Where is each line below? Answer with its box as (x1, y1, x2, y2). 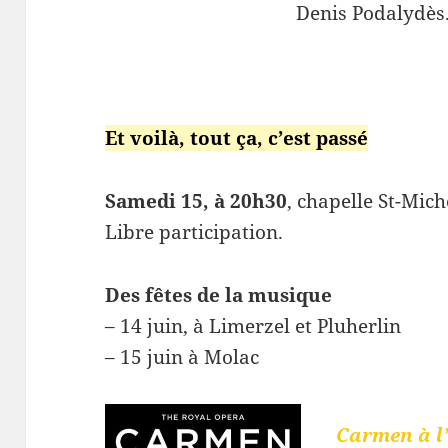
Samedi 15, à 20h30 (105, 187, 288, 214)
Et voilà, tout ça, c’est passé (105, 124, 369, 151)
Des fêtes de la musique (105, 281, 333, 308)
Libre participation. (105, 218, 284, 245)
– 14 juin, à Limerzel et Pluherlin (105, 312, 402, 339)
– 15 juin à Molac (105, 343, 260, 370)
